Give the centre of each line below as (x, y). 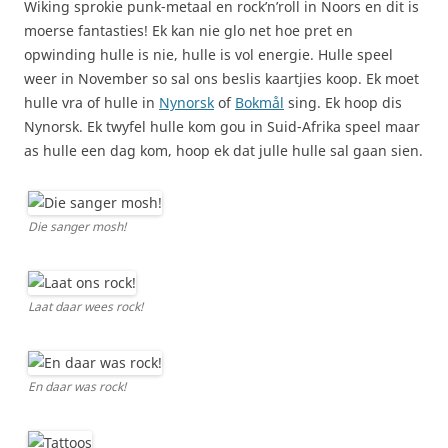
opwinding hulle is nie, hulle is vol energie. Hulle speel (208, 54)
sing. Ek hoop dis (343, 102)
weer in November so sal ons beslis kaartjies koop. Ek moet (221, 78)
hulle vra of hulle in (91, 102)
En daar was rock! (77, 386)
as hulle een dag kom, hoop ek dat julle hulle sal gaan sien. (223, 150)
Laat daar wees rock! (85, 306)
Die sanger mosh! (77, 226)
